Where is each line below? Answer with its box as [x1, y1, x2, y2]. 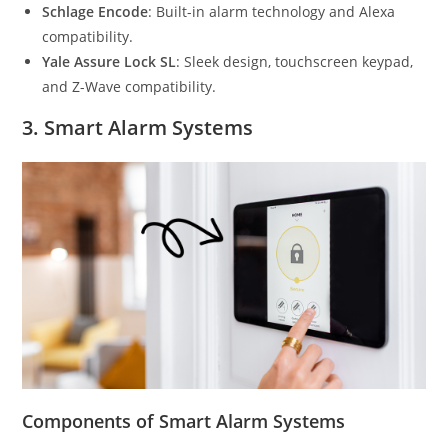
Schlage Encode [42, 2, 149, 22]
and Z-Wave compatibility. [42, 77, 217, 97]
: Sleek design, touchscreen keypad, [176, 52, 414, 72]
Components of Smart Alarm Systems [22, 409, 346, 434]
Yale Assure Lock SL [42, 52, 177, 72]
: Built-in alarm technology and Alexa [148, 2, 396, 22]
